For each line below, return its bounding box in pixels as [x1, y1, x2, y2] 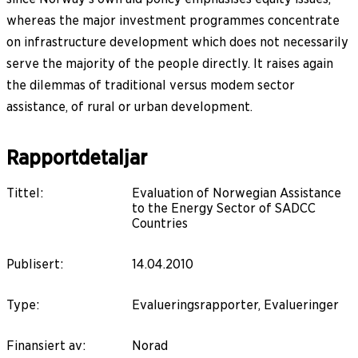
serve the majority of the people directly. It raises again [6, 55, 333, 71]
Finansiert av [6, 337, 82, 353]
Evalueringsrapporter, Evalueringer [132, 296, 339, 312]
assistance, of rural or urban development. [6, 98, 253, 114]
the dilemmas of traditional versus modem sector [6, 77, 295, 93]
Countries [132, 215, 188, 231]
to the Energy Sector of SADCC [132, 200, 316, 216]
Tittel [6, 185, 40, 201]
